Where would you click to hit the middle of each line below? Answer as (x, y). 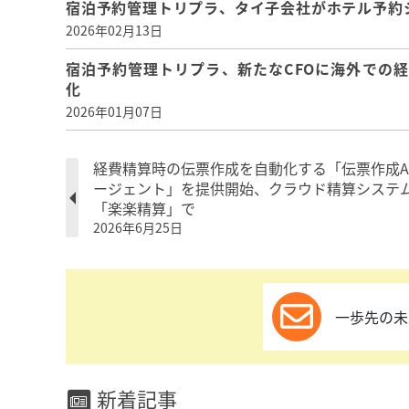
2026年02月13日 (114, 30)
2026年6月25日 (138, 227)
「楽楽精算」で (144, 208)
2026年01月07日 (114, 111)
